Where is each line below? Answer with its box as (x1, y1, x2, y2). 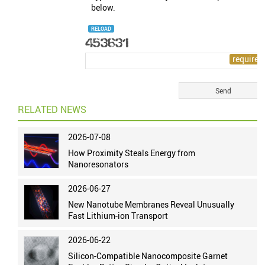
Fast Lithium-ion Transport (68, 210, 169, 222)
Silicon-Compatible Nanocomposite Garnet (68, 250, 228, 262)
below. (91, 2, 116, 14)
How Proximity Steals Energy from (68, 147, 196, 159)
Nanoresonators (68, 159, 129, 170)
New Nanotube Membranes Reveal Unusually (68, 199, 235, 211)
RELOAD (91, 25, 112, 33)
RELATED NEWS (18, 103, 87, 117)
